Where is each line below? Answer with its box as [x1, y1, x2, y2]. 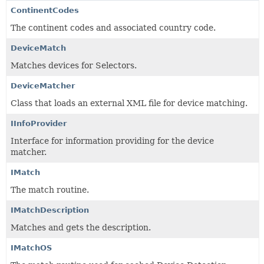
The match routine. [11, 185, 89, 194]
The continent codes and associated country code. [11, 23, 216, 32]
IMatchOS [11, 243, 52, 252]
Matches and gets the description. [11, 223, 151, 232]
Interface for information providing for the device [11, 136, 214, 146]
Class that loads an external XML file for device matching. [11, 98, 247, 108]
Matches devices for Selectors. [11, 61, 137, 70]
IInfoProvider [11, 119, 67, 128]
